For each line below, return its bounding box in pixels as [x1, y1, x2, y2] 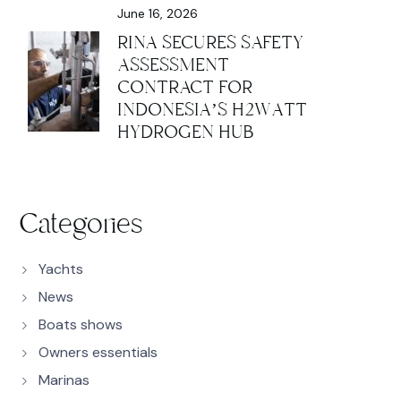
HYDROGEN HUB [117, 120, 253, 144]
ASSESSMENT [117, 53, 229, 77]
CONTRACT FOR [117, 75, 252, 99]
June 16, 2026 [117, 5, 198, 21]
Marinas [38, 371, 90, 389]
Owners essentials [38, 343, 158, 362]
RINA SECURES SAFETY [117, 30, 303, 55]
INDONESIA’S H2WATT [117, 98, 307, 122]
